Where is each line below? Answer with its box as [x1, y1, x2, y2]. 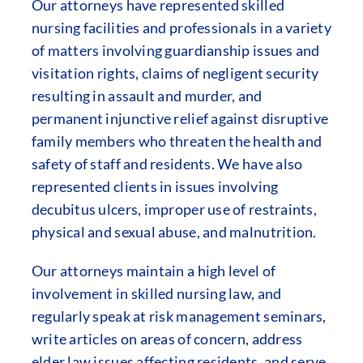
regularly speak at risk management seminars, [31, 307, 327, 325]
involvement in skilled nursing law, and [31, 284, 282, 302]
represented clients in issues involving [31, 177, 279, 195]
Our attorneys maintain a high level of [31, 262, 276, 280]
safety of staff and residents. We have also [31, 155, 303, 173]
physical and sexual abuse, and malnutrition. [31, 223, 317, 241]
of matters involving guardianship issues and [31, 41, 320, 59]
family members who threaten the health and [31, 132, 322, 150]
